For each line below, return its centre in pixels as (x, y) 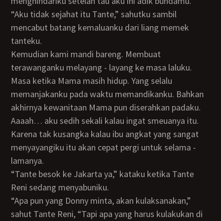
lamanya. (28, 161)
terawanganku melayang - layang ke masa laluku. (102, 67)
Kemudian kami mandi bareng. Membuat (14, 54)
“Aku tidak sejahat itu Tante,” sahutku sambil (15, 14)
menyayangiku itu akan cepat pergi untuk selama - (104, 147)
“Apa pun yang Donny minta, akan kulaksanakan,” (15, 201)
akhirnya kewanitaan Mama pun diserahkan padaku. (106, 107)
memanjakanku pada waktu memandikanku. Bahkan (108, 94)
